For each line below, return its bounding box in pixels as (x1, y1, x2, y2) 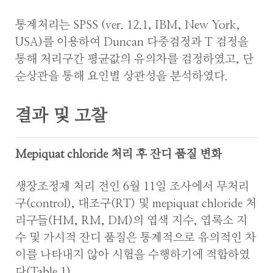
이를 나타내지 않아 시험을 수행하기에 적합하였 (15, 249, 250, 261)
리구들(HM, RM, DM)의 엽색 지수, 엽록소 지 (15, 214, 247, 227)
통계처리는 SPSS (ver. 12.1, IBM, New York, (15, 19, 240, 32)
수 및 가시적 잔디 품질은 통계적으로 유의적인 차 (15, 232, 256, 244)
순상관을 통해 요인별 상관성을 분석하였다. (15, 71, 228, 83)
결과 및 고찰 (15, 107, 107, 125)
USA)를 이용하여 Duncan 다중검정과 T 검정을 (15, 37, 249, 49)
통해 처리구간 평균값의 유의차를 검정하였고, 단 (15, 54, 253, 66)
